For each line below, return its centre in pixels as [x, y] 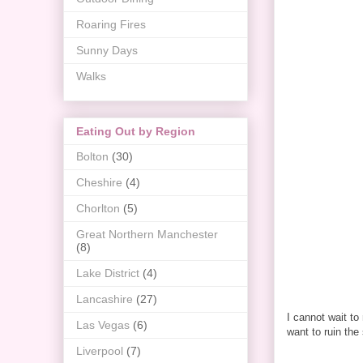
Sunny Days [107, 50]
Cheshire [99, 183]
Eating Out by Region [136, 132]
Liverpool [100, 351]
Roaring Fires [111, 24]
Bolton [92, 157]
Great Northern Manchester [147, 235]
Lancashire [105, 299]
